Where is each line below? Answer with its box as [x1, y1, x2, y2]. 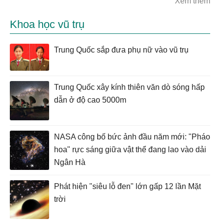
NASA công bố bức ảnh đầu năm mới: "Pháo [54, 133, 210, 141]
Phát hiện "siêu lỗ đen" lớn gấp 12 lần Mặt [54, 182, 201, 191]
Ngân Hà [54, 158, 85, 167]
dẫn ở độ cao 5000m [54, 96, 126, 105]
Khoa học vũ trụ [10, 18, 84, 30]
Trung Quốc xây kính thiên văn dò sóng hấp [54, 83, 205, 92]
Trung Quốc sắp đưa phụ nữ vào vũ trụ [54, 45, 189, 54]
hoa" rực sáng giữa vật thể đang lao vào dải [54, 145, 206, 154]
